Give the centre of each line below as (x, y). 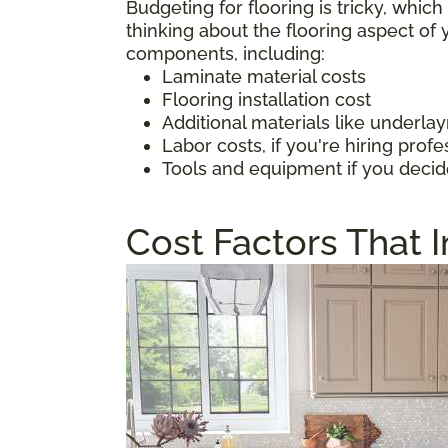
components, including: (225, 53)
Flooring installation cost (266, 99)
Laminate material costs (264, 76)
